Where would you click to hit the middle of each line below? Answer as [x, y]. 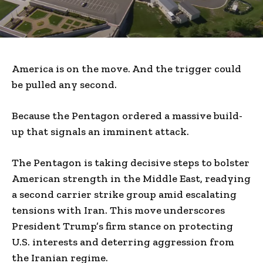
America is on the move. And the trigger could [127, 68]
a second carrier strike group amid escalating [124, 194]
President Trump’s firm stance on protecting [122, 226]
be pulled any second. [64, 84]
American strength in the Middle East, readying [131, 178]
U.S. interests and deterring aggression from [123, 242]
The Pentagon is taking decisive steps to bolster [131, 162]
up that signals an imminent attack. [100, 131]
